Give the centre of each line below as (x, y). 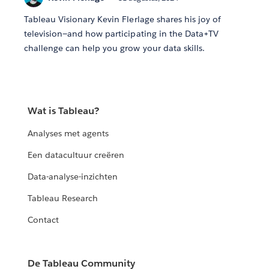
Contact (44, 220)
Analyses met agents (68, 134)
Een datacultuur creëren (76, 155)
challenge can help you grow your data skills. (114, 48)
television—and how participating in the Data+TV (121, 34)
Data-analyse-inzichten (73, 177)
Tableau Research (63, 198)
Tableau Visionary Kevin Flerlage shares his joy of (122, 20)
